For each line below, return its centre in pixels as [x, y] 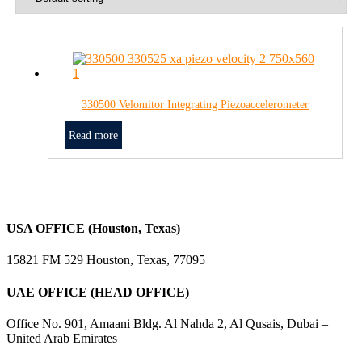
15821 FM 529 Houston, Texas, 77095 [106, 260]
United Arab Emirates [62, 338]
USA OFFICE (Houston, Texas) [93, 229]
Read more [93, 135]
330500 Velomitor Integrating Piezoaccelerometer [195, 104]
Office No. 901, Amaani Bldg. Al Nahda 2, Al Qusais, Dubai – [167, 323]
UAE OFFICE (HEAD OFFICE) [98, 292]
